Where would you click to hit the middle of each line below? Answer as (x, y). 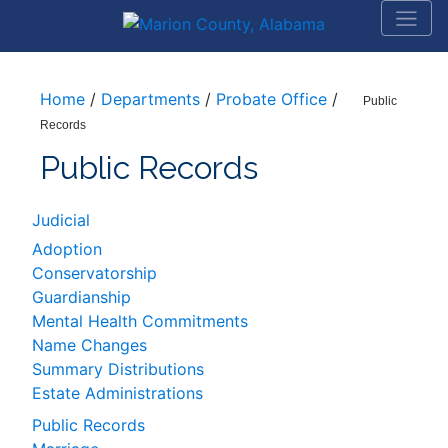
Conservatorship (94, 272)
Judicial (61, 219)
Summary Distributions (118, 368)
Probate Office (271, 98)
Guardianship (81, 296)
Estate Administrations (117, 392)
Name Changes (89, 344)
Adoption (67, 248)
